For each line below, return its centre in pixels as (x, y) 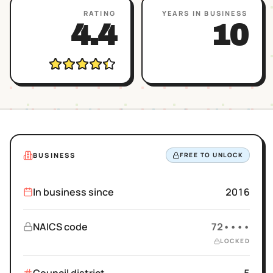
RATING (99, 13)
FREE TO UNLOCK (211, 155)
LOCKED (235, 241)
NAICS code (60, 227)
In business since (73, 192)
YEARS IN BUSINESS (204, 13)
